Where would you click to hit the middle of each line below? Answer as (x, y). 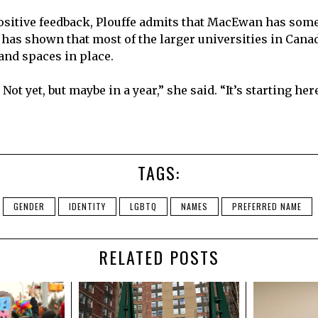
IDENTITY (87, 207)
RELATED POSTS (159, 257)
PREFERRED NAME (267, 207)
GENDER (29, 207)
